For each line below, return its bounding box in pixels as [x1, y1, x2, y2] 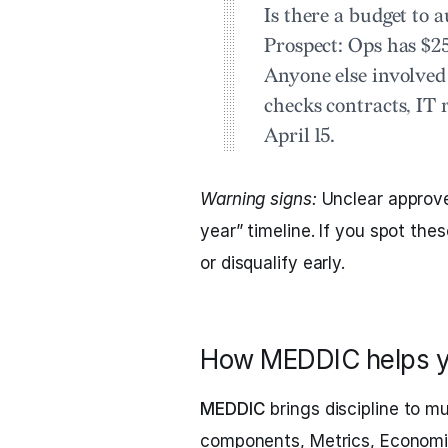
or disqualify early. [200, 253, 345, 273]
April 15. [264, 124, 336, 148]
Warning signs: [200, 189, 317, 209]
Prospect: [264, 34, 344, 58]
